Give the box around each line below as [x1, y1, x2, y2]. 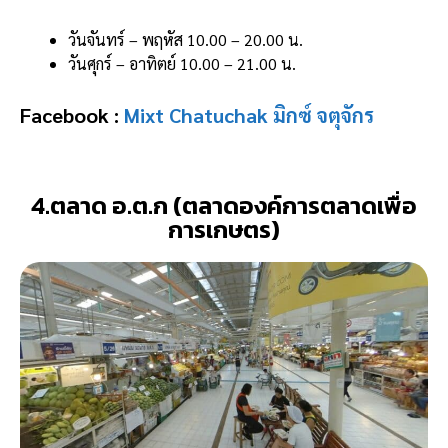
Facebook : [20, 101, 124, 128]
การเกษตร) [168, 211, 280, 247]
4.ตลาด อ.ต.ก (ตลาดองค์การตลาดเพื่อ [31, 187, 417, 223]
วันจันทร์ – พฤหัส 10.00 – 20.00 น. [68, 28, 303, 50]
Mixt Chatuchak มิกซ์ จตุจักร [124, 101, 374, 128]
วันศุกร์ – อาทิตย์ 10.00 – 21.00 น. [68, 52, 296, 74]
